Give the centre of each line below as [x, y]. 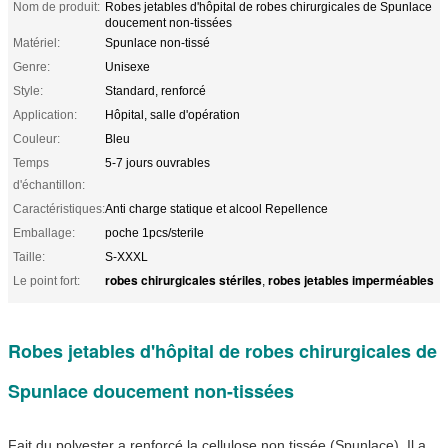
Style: [28, 90]
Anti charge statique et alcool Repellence [216, 208]
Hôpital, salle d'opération [172, 114]
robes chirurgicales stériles [183, 279]
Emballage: [44, 232]
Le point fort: [46, 280]
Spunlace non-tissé [157, 42]
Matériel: [36, 42]
